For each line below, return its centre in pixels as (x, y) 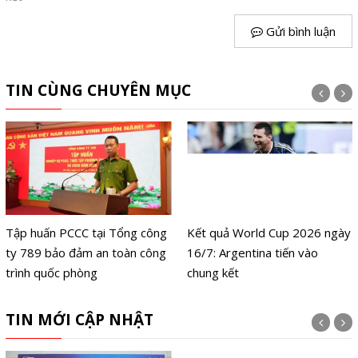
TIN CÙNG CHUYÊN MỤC (98, 90)
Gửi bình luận (300, 31)
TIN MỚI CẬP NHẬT (79, 319)
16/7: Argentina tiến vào (253, 253)
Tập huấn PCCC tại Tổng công (86, 233)
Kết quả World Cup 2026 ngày (269, 233)
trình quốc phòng (51, 273)
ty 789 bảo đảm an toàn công (86, 253)
